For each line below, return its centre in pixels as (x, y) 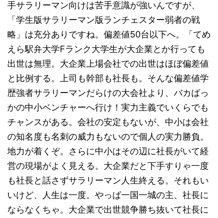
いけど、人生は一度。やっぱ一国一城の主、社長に (108, 195)
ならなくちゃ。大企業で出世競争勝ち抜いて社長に (108, 209)
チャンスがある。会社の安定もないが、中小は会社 (108, 122)
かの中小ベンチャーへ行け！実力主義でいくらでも (108, 107)
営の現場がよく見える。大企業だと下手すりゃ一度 (108, 165)
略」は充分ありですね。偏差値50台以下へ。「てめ (109, 34)
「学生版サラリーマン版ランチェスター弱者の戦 (104, 19)
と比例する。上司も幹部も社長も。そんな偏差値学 (108, 78)
